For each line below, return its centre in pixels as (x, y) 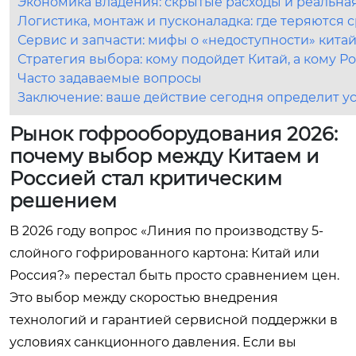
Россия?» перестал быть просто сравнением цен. (174, 275)
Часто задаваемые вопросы (110, 78)
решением (63, 201)
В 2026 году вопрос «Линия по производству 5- (166, 231)
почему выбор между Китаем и (164, 156)
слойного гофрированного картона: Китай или (164, 253)
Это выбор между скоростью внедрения (144, 298)
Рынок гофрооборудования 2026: (174, 134)
